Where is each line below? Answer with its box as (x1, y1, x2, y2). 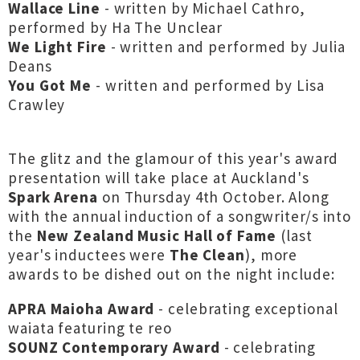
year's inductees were (8, 245, 170, 264)
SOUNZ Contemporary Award (8, 337, 220, 357)
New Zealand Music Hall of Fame (36, 226, 276, 245)
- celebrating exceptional (158, 299, 338, 318)
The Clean (169, 245, 245, 264)
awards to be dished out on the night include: (8, 264, 335, 284)
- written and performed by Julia (106, 37, 346, 56)
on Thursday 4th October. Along (97, 187, 329, 207)
